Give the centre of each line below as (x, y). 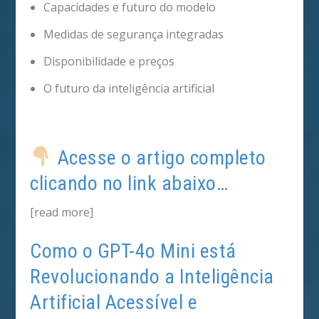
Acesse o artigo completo (159, 157)
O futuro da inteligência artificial (129, 89)
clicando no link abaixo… (129, 183)
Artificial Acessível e (114, 303)
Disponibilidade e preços (109, 61)
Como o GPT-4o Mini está (133, 251)
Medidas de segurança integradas (133, 34)
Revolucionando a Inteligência (152, 277)
